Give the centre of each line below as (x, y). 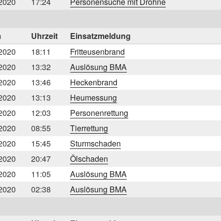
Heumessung (93, 97)
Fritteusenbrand (97, 51)
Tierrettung (89, 128)
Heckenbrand (94, 82)
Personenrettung (99, 112)
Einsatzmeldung (100, 36)
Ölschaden (89, 158)
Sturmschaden (95, 143)
